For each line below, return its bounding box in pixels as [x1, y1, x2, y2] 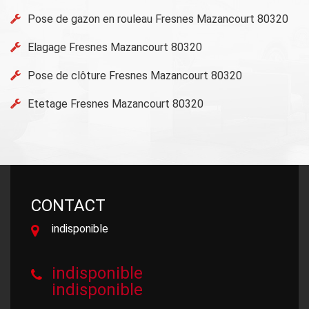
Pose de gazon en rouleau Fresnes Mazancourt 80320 [28, 12, 288, 26]
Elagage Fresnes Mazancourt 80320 [28, 40, 202, 54]
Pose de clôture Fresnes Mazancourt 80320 [28, 68, 242, 82]
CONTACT [31, 195, 106, 215]
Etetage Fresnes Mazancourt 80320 [28, 97, 203, 110]
